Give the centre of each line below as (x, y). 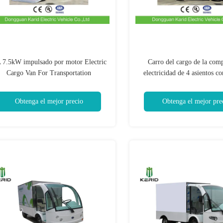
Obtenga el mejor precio (49, 101)
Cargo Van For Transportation (49, 73)
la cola (196, 95)
